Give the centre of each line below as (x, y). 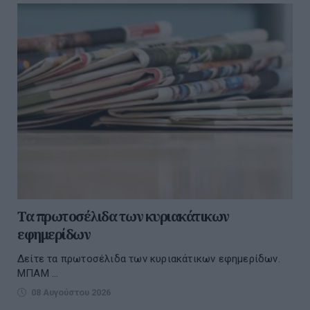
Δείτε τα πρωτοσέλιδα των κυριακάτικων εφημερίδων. (149, 259)
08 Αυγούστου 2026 (71, 293)
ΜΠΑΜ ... (38, 274)
